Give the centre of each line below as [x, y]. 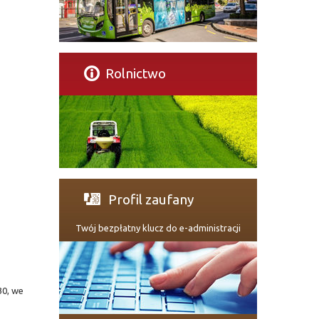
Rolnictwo [136, 73]
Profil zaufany [150, 199]
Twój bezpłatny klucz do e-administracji [158, 228]
